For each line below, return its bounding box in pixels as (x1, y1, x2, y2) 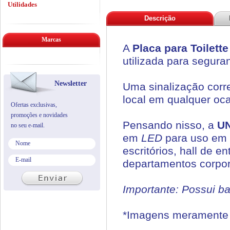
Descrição (144, 14, 176, 22)
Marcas (42, 36, 61, 43)
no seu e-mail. (11, 122, 45, 129)
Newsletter (54, 80, 87, 87)
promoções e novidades (11, 111, 68, 119)
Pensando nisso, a (123, 119, 217, 131)
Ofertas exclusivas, (11, 101, 57, 108)
